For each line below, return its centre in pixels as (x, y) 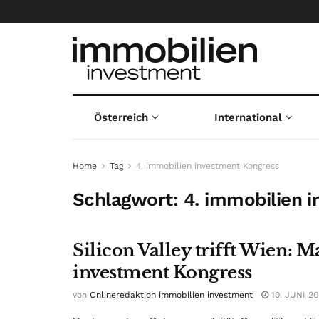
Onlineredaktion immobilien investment (171, 295)
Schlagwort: (128, 199)
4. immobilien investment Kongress (208, 166)
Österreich (121, 117)
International (249, 117)
